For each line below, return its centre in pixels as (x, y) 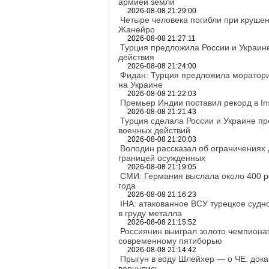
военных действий (154, 130)
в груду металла (150, 213)
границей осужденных (162, 158)
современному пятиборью (170, 241)
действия (136, 57)
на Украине (141, 85)
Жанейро (137, 29)
